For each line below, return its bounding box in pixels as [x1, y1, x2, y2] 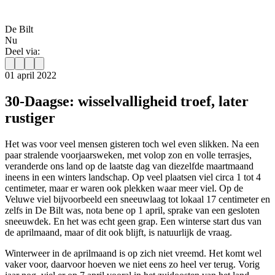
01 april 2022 [5, 70, 56, 81]
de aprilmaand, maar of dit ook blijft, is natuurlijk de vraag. [5, 227, 232, 238]
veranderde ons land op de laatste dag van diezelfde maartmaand [5, 161, 254, 172]
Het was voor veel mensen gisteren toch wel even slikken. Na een [5, 139, 259, 150]
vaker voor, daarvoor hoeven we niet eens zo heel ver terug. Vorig [5, 259, 260, 270]
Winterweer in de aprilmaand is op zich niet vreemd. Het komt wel [5, 248, 261, 259]
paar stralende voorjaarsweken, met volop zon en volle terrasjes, [5, 150, 252, 161]
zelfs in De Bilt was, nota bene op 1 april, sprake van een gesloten [5, 205, 260, 216]
